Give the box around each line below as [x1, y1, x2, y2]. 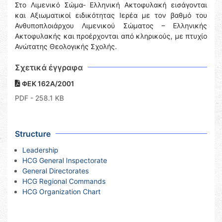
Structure [15, 129, 51, 139]
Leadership [22, 146, 58, 154]
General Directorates [22, 166, 89, 175]
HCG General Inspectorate [22, 156, 107, 165]
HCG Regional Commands [22, 177, 106, 185]
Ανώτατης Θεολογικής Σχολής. [15, 42, 117, 51]
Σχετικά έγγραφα [15, 62, 83, 72]
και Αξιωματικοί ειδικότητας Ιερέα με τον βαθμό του [15, 11, 207, 19]
